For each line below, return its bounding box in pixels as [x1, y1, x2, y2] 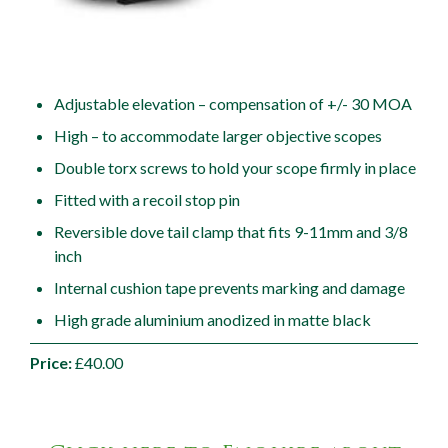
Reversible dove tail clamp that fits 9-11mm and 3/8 [54, 221, 408, 241]
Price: [30, 352, 72, 372]
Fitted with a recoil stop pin [54, 189, 240, 209]
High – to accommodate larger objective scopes [54, 125, 382, 145]
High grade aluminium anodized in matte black [54, 309, 371, 329]
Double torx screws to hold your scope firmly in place [54, 157, 416, 177]
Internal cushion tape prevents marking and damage [54, 277, 405, 297]
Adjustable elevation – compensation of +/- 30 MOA [54, 93, 412, 113]
